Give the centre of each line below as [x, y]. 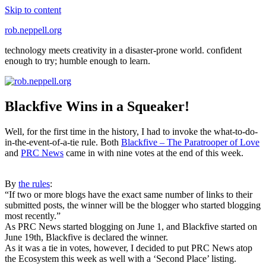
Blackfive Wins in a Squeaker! [97, 106]
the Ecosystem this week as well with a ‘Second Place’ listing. [121, 258]
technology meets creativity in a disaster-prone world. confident [123, 50]
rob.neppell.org [33, 30]
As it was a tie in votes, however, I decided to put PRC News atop [129, 248]
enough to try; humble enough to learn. [77, 61]
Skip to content [33, 10]
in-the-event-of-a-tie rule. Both [63, 142]
